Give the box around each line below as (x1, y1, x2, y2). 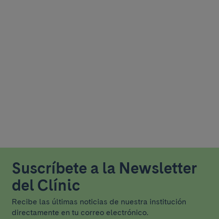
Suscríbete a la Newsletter (12, 158, 197, 177)
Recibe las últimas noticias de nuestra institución (12, 197, 186, 206)
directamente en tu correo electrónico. (12, 208, 148, 217)
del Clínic (12, 175, 80, 195)
